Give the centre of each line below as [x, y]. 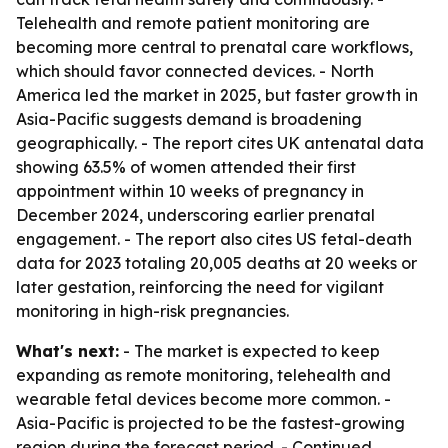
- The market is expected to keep [249, 351]
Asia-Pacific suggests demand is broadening [189, 119]
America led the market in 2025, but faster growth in [217, 95]
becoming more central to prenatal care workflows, [214, 47]
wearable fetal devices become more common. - [203, 399]
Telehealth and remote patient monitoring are [193, 23]
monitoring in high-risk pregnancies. [152, 311]
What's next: [67, 351]
